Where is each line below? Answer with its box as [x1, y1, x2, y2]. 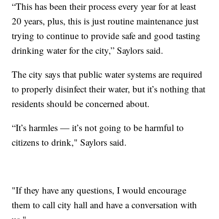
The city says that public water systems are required [12, 68, 203, 81]
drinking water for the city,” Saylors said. [12, 44, 164, 57]
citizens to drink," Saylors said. [12, 136, 127, 149]
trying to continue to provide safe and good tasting [12, 29, 201, 42]
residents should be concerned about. [12, 97, 150, 110]
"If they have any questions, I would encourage [12, 184, 187, 197]
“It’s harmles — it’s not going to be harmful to [12, 121, 184, 134]
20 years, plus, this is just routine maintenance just [12, 15, 199, 27]
